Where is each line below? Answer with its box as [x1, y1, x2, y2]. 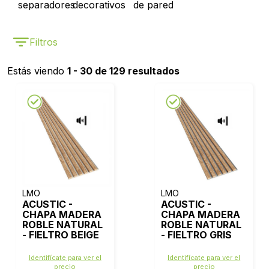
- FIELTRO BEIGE [22, 229, 99, 241]
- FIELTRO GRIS [161, 229, 232, 241]
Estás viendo [7, 65, 67, 77]
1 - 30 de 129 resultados [67, 65, 180, 77]
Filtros [29, 36, 58, 48]
